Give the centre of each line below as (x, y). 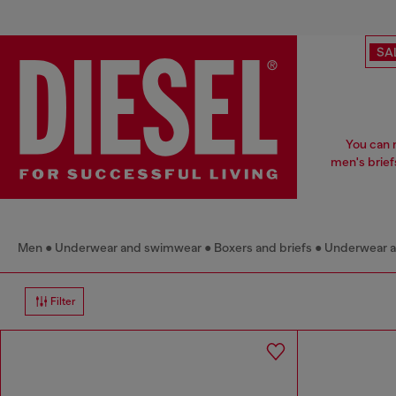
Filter (63, 302)
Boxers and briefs (263, 248)
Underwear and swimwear (128, 248)
